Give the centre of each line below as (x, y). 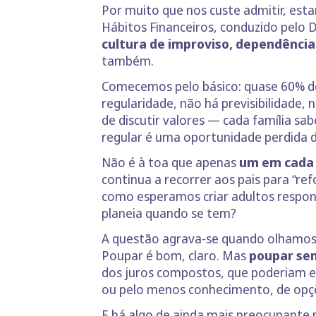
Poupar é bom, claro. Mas (175, 255)
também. (128, 61)
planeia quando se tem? (169, 213)
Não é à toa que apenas (170, 162)
